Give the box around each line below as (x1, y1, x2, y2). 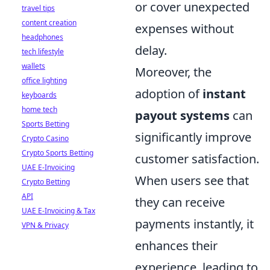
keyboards (22, 90, 57, 100)
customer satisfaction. (135, 150, 259, 167)
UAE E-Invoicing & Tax (22, 206, 95, 216)
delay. (135, 42, 167, 58)
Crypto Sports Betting (22, 148, 93, 158)
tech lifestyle (22, 46, 64, 57)
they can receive (135, 193, 225, 210)
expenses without (135, 20, 234, 37)
